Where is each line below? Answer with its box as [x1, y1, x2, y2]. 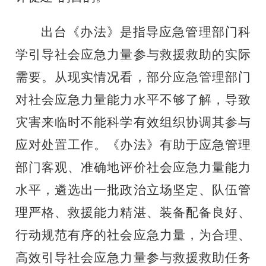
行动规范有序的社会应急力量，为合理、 [15, 227, 251, 242]
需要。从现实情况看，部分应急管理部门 [15, 69, 251, 84]
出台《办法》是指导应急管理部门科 [41, 24, 251, 39]
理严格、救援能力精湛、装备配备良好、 [15, 205, 251, 220]
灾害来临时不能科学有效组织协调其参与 [15, 115, 251, 129]
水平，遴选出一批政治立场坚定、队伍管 [15, 182, 251, 197]
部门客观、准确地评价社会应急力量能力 [15, 160, 251, 175]
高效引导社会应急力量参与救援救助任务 [15, 250, 251, 265]
